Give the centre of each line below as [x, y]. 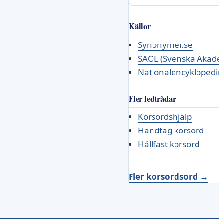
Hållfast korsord [168, 144]
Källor [140, 26]
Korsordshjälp [164, 117]
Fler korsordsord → [168, 177]
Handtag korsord [171, 131]
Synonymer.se [165, 44]
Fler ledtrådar [152, 98]
